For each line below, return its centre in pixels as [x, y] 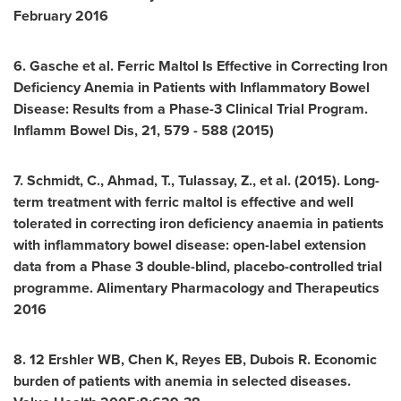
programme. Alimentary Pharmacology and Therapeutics [196, 288]
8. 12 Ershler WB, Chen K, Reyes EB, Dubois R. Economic [195, 359]
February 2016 [63, 16]
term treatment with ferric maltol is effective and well [183, 202]
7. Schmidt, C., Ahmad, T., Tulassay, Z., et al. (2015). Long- [196, 180]
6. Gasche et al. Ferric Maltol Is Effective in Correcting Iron [200, 66]
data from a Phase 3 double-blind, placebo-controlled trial [198, 266]
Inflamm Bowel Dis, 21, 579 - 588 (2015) [145, 130]
